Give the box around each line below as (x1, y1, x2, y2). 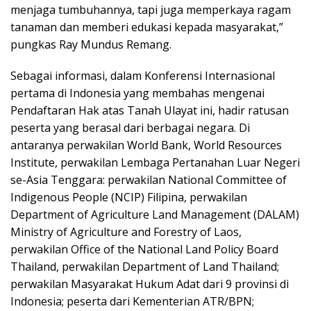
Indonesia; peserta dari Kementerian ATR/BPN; (10, 293, 254, 309)
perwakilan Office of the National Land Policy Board (10, 241, 278, 257)
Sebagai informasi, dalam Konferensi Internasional (10, 67, 275, 83)
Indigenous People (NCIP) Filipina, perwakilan (10, 189, 247, 205)
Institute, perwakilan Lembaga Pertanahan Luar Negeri (10, 154, 300, 170)
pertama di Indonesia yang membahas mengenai (10, 85, 264, 101)
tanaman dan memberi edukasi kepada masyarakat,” (10, 19, 283, 35)
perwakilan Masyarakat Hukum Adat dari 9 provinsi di (10, 276, 289, 292)
